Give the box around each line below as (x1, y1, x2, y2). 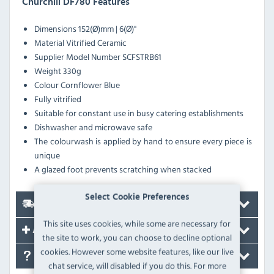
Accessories (30, 225, 85, 235)
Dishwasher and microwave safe (34, 120, 152, 133)
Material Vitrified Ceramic (34, 35, 127, 49)
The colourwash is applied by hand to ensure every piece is (34, 134, 252, 147)
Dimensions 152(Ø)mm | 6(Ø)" (34, 21, 136, 35)
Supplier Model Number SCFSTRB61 (34, 50, 161, 63)
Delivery (35, 199, 75, 210)
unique (34, 148, 60, 161)
